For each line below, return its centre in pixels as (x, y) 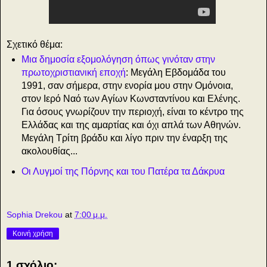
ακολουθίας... (49, 151)
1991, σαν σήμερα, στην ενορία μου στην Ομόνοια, (127, 86)
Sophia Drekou (35, 214)
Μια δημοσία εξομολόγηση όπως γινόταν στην (118, 60)
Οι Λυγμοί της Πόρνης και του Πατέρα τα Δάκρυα (123, 172)
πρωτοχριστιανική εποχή (73, 73)
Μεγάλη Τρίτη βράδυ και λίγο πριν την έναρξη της (124, 138)
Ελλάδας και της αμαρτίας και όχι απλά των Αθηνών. (131, 125)
